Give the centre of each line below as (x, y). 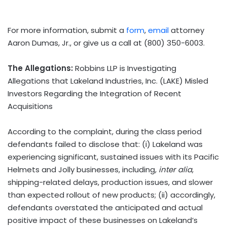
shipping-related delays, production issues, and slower (110, 182)
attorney (186, 30)
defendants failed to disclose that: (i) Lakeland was (105, 144)
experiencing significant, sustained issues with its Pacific (113, 157)
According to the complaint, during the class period (105, 131)
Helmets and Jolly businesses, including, (83, 169)
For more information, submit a (67, 30)
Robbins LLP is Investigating (125, 68)
